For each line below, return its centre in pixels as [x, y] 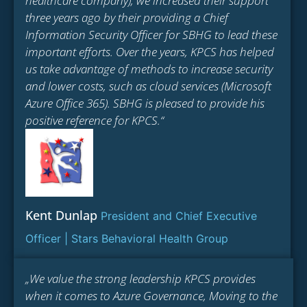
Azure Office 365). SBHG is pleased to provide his [145, 103]
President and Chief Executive [179, 216]
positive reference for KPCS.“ [95, 121]
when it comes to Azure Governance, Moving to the [151, 296]
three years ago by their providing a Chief [127, 18]
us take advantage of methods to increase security [149, 69]
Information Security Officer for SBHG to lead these [151, 35]
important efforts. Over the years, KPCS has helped [150, 52]
